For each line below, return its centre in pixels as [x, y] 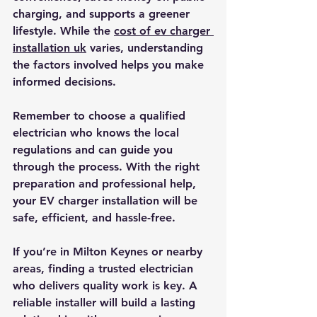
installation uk [50, 47]
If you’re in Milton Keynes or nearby [109, 251]
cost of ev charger [164, 30]
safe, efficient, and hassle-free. [94, 217]
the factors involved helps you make [110, 64]
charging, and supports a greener [103, 13]
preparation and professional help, [106, 183]
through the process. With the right [108, 166]
